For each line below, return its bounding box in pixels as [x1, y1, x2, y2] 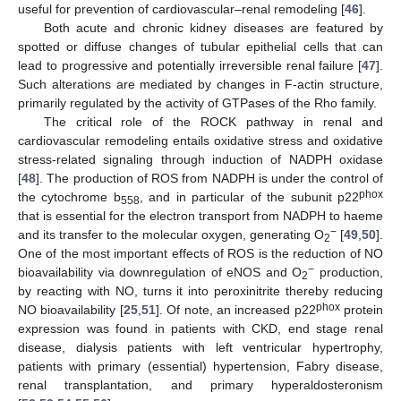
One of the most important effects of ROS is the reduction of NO [18, 246, 383, 261]
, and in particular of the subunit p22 [139, 190, 360, 205]
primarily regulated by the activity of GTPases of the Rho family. [18, 96, 377, 111]
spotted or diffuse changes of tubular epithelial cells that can [18, 39, 383, 55]
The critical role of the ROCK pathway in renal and [43, 115, 383, 130]
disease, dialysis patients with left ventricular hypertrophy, [18, 340, 383, 355]
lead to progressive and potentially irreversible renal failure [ [18, 58, 362, 73]
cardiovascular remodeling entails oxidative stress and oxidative [18, 133, 383, 149]
